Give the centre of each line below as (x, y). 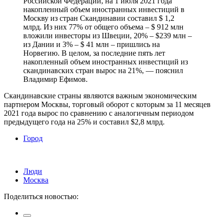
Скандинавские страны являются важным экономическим (100, 95)
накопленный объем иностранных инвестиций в (104, 9)
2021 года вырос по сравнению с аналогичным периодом (99, 113)
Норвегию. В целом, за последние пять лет (94, 53)
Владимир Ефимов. (55, 79)
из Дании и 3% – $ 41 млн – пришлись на (92, 44)
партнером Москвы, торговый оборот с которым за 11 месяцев (107, 104)
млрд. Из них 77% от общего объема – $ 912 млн (103, 27)
